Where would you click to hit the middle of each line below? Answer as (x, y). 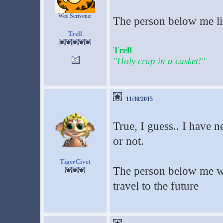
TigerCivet (75, 162)
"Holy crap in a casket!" (159, 61)
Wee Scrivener (75, 16)
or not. (128, 141)
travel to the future (156, 186)
